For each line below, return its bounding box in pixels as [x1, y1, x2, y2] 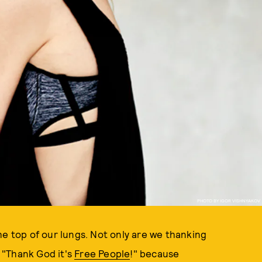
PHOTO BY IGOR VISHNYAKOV [196, 197, 260, 204]
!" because [130, 247, 180, 259]
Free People [74, 247, 130, 259]
